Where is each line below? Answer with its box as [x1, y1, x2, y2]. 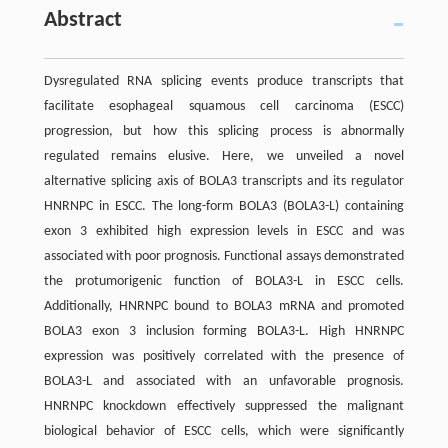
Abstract [43, 8, 122, 32]
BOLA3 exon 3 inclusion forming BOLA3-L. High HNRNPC [43, 323, 405, 339]
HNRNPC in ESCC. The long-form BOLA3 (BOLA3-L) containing [43, 198, 405, 214]
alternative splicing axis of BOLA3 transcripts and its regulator [43, 173, 405, 189]
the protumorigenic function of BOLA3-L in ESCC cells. [43, 273, 405, 289]
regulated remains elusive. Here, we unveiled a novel [43, 148, 405, 164]
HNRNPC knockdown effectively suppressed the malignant [43, 398, 405, 414]
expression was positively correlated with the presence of [43, 348, 405, 364]
